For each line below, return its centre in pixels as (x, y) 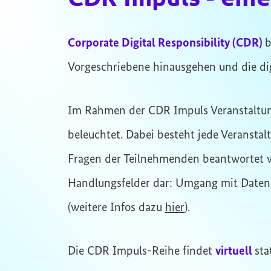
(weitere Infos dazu (116, 208)
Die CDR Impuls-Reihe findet (142, 251)
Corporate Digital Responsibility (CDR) (166, 43)
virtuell (235, 251)
